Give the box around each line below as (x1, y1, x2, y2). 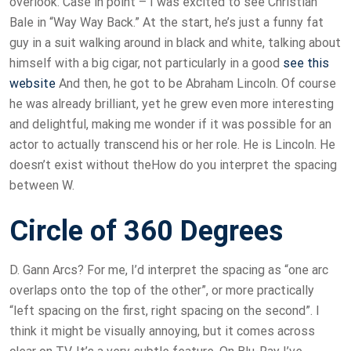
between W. (9, 178, 74, 194)
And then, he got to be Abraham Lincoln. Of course (56, 76, 336, 92)
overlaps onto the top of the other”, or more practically (9, 283, 314, 299)
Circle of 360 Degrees (9, 215, 283, 248)
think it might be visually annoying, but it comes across (9, 324, 315, 339)
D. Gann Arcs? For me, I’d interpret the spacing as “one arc (9, 262, 328, 278)
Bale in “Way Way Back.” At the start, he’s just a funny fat (9, 15, 324, 31)
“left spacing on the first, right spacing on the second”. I (9, 303, 320, 319)
